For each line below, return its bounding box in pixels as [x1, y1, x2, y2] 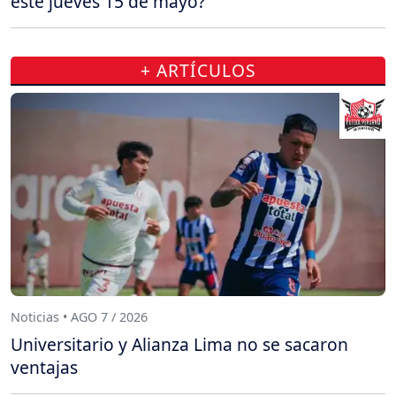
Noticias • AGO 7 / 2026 [11, 308, 148, 325]
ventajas [11, 355, 78, 380]
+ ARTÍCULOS [140, 58, 256, 83]
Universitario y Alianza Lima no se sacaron [11, 332, 348, 357]
